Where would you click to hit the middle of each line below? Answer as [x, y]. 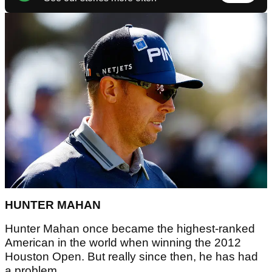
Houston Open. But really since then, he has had [131, 256]
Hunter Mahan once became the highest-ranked [130, 228]
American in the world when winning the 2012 [123, 242]
